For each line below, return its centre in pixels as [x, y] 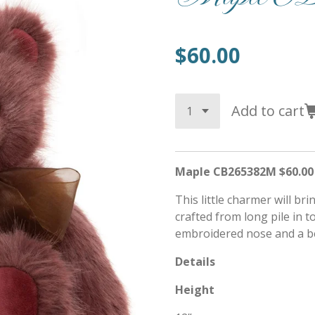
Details [195, 261]
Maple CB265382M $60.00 [244, 171]
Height [195, 289]
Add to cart [268, 110]
